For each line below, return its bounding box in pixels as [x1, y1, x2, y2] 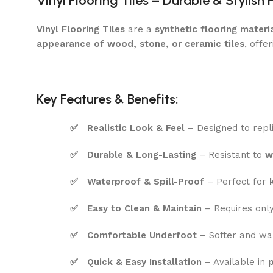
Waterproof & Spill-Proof [87, 175, 204, 187]
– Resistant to [196, 149, 265, 160]
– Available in [202, 256, 268, 268]
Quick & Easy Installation [87, 256, 202, 268]
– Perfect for [204, 175, 269, 187]
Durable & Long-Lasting [87, 149, 196, 160]
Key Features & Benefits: [37, 90, 179, 107]
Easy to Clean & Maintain [87, 202, 202, 214]
